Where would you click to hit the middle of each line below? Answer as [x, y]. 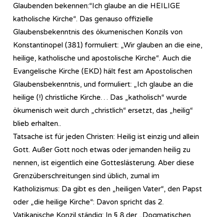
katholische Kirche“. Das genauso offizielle [83, 19]
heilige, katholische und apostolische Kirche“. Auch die [102, 58]
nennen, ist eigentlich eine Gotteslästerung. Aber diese [104, 163]
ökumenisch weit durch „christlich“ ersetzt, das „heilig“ [103, 110]
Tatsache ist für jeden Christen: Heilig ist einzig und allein [106, 136]
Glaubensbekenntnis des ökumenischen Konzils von [98, 32]
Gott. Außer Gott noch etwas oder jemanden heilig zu [102, 149]
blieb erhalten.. [37, 123]
